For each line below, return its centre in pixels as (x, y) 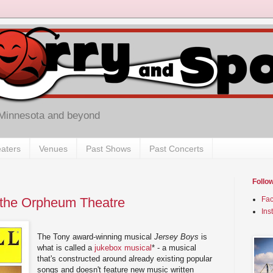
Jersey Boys (177, 236)
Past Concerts (176, 148)
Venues (53, 148)
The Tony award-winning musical (96, 236)
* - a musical (174, 247)
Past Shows (108, 148)
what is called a (66, 247)
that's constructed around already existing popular (125, 258)
